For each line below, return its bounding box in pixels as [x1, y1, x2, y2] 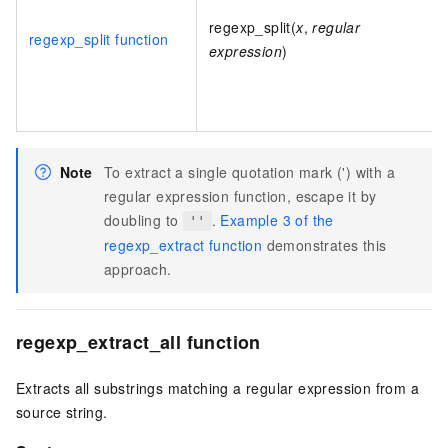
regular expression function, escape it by [104, 186, 377, 207]
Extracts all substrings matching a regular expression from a [16, 378, 419, 399]
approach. [104, 259, 172, 280]
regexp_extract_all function [16, 329, 261, 356]
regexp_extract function [104, 235, 263, 256]
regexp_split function [29, 29, 169, 50]
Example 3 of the [220, 210, 334, 231]
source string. [16, 402, 108, 423]
